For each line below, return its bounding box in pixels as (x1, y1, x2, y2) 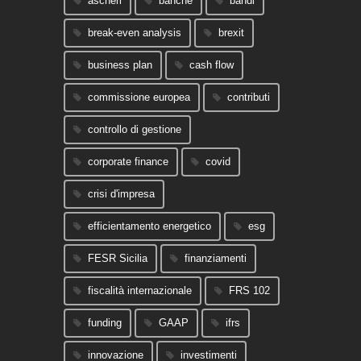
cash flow (189, 58, 234, 71)
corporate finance (88, 155, 168, 168)
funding (88, 316, 122, 329)
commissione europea (88, 90, 190, 103)
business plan (88, 58, 152, 71)
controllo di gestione (88, 122, 181, 135)
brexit (218, 26, 244, 39)
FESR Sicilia (88, 251, 147, 264)
